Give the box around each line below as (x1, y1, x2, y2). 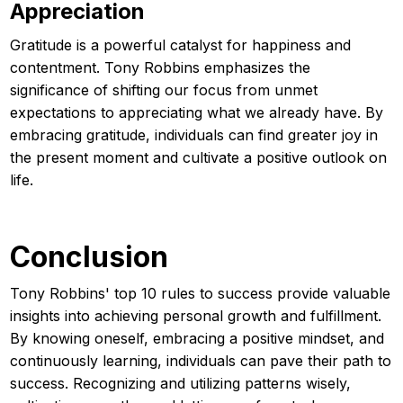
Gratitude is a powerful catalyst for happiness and (10, 35, 351, 54)
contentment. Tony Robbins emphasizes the (10, 58, 310, 76)
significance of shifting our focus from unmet (10, 80, 318, 99)
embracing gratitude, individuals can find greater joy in (10, 125, 378, 144)
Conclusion (10, 238, 168, 274)
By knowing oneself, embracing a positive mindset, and (10, 328, 384, 347)
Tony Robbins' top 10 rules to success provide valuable (10, 283, 390, 302)
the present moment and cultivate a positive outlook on (10, 148, 387, 166)
